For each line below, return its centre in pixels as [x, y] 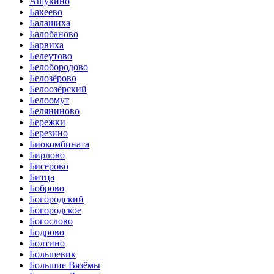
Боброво [47, 188]
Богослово [51, 221]
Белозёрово [53, 78]
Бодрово [47, 232]
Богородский [57, 199]
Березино [49, 133]
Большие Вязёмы [65, 265]
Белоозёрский [58, 89]
